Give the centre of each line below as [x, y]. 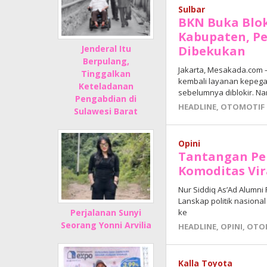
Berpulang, [106, 61]
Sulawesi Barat [106, 111]
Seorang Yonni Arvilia [106, 225]
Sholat [178, 98]
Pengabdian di [106, 99]
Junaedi [180, 87]
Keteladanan [106, 86]
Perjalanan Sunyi [106, 213]
